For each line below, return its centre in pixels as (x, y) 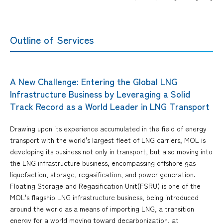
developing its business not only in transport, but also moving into (111, 152)
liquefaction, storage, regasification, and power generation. (103, 174)
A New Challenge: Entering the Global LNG (94, 81)
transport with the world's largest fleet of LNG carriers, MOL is (108, 140)
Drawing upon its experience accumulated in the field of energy (108, 129)
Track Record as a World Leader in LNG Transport (110, 106)
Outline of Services (52, 39)
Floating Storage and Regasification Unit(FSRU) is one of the (105, 186)
